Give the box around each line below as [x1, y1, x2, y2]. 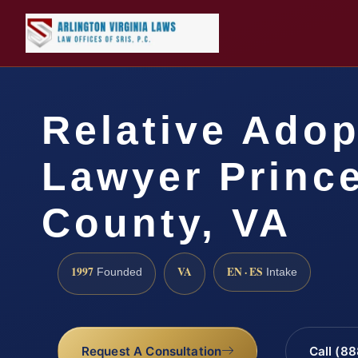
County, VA [42, 201, 292, 245]
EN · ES [227, 263, 263, 280]
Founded [93, 265, 142, 278]
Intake [263, 265, 297, 278]
